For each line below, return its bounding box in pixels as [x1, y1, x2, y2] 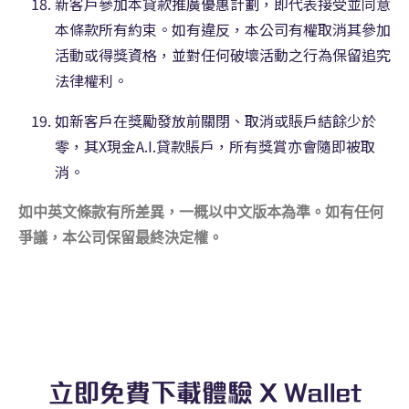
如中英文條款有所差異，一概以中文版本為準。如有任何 [18, 202, 383, 221]
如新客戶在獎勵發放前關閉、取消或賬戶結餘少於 [55, 109, 376, 131]
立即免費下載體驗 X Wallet [47, 379, 362, 406]
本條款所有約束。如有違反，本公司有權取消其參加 [55, 17, 391, 40]
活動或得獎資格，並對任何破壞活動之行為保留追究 [55, 43, 391, 66]
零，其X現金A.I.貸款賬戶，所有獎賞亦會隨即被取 [55, 134, 375, 157]
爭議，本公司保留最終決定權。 [18, 227, 223, 246]
